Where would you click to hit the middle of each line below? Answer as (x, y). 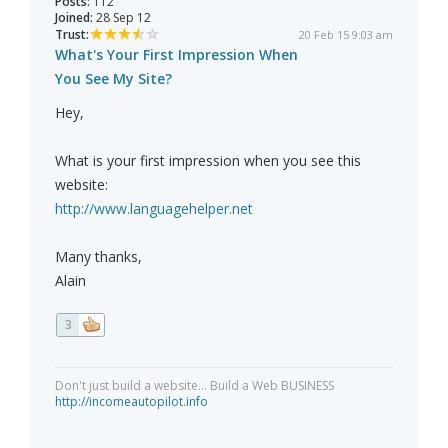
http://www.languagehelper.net (154, 209)
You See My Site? (113, 79)
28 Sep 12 (122, 18)
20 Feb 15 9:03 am (346, 35)
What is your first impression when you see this (208, 161)
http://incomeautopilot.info (131, 402)
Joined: (74, 18)
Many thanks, (98, 257)
